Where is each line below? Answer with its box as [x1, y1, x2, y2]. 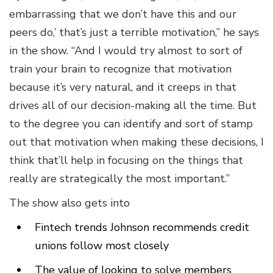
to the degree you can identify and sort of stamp [9, 116, 253, 132]
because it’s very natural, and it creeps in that [9, 80, 236, 95]
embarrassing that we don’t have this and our [9, 7, 236, 22]
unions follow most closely [35, 238, 169, 253]
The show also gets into [9, 196, 130, 211]
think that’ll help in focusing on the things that [9, 153, 243, 168]
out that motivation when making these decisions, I [9, 135, 264, 150]
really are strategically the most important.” [9, 171, 230, 186]
